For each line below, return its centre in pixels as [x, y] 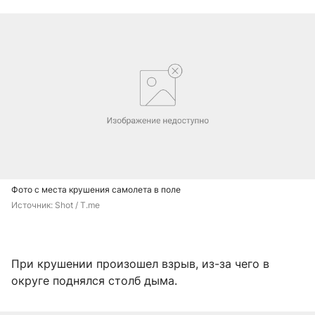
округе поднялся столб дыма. [94, 281]
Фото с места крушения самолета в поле [96, 190]
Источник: [33, 205]
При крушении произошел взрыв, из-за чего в [140, 264]
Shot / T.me [77, 205]
